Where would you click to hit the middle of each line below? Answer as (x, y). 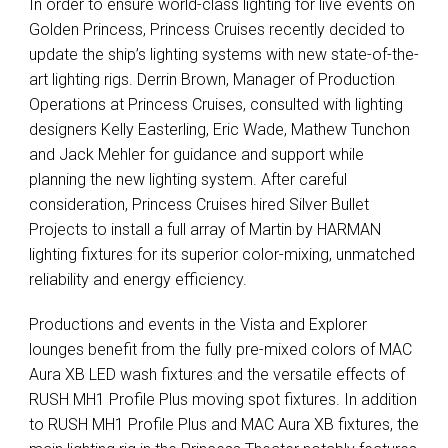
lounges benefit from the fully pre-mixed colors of (204, 350)
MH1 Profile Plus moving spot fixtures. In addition (243, 400)
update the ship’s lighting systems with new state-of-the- (224, 55)
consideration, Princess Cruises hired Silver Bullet (199, 205)
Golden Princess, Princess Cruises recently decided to (217, 30)
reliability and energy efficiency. (138, 280)
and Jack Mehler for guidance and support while (196, 155)
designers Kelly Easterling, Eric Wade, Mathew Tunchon (219, 130)
